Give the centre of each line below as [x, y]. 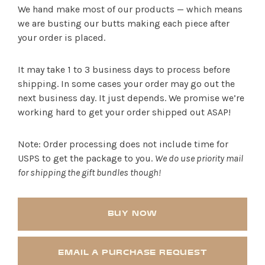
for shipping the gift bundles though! [89, 172]
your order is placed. [62, 37]
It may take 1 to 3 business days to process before [124, 69]
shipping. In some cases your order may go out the [126, 83]
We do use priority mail [199, 158]
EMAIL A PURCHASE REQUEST [132, 253]
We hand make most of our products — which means [130, 9]
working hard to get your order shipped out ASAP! [124, 112]
